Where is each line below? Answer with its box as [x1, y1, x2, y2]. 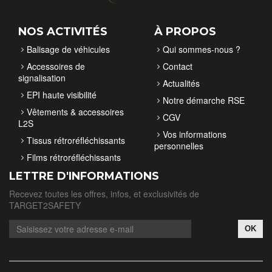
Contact [163, 59, 192, 72]
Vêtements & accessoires [27, 105, 124, 118]
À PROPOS [154, 24, 216, 38]
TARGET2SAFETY [9, 199, 81, 211]
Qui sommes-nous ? [163, 42, 240, 55]
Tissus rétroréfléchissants [27, 134, 125, 146]
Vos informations [163, 127, 226, 140]
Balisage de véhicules [27, 42, 110, 55]
